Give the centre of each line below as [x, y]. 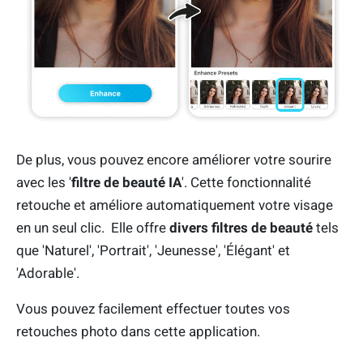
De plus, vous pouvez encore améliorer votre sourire [174, 160]
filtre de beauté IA [126, 183]
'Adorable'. [48, 273]
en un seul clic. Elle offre [93, 228]
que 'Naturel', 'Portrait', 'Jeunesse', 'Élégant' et [153, 251]
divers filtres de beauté [241, 228]
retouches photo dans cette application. [138, 332]
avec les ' [44, 183]
